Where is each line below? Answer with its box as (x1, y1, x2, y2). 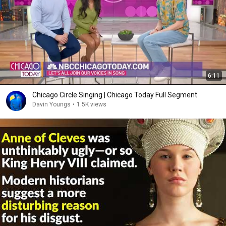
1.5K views (77, 101, 106, 108)
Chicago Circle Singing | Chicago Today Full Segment (32, 91, 197, 99)
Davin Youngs (32, 101, 71, 108)
